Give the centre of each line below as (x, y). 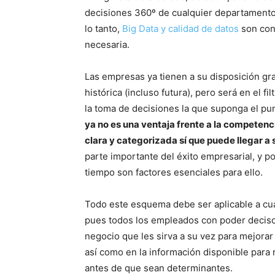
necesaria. (107, 45)
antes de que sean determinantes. (159, 268)
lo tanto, (103, 29)
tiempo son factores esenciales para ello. (174, 172)
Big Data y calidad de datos (180, 29)
